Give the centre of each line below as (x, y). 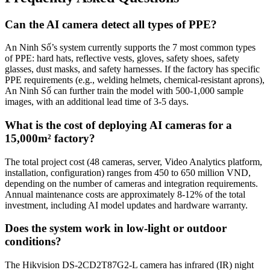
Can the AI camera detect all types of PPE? (111, 24)
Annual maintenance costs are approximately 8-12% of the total (125, 194)
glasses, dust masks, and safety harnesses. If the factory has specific (132, 69)
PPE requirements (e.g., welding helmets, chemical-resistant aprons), (135, 80)
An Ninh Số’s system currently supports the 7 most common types (130, 48)
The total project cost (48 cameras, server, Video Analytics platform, (133, 162)
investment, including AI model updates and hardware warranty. (126, 205)
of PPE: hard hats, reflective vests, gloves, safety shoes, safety (122, 58)
